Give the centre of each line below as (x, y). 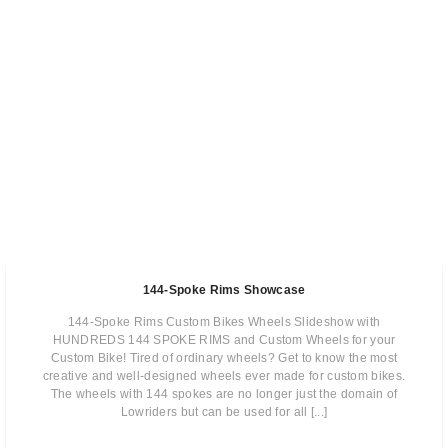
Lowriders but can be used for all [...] (224, 412)
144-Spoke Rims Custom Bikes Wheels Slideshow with (224, 322)
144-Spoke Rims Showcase (224, 290)
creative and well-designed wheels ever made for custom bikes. (224, 376)
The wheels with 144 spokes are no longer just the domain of (224, 394)
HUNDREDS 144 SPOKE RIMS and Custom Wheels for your (224, 340)
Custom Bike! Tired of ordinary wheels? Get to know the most (224, 358)
